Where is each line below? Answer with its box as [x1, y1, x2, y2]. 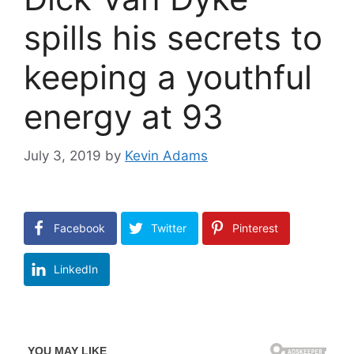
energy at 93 [24, 96, 224, 137]
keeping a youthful [24, 57, 312, 98]
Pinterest [232, 220, 278, 235]
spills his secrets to [24, 17, 322, 58]
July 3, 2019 [24, 147, 101, 164]
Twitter [151, 220, 186, 235]
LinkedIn [54, 262, 98, 276]
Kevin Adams [125, 147, 208, 164]
